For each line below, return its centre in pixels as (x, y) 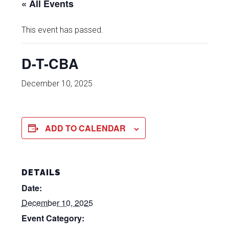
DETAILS (41, 173)
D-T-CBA (50, 64)
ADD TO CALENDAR (86, 128)
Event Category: (53, 218)
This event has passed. (63, 30)
